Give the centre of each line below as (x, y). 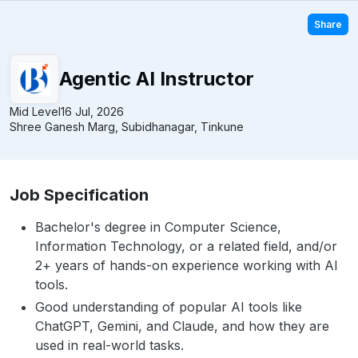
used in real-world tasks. (109, 345)
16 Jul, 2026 (92, 111)
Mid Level (35, 111)
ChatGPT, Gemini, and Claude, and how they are (182, 326)
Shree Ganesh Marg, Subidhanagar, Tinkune (127, 127)
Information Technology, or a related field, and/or (186, 246)
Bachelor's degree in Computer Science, (158, 227)
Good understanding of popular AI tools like (169, 307)
